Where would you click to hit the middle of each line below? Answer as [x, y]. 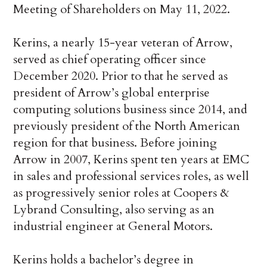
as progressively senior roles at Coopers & [122, 193]
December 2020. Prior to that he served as [121, 76]
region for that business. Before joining [115, 143]
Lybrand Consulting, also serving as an [114, 210]
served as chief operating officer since [110, 60]
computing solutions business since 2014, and [131, 110]
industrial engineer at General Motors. [113, 226]
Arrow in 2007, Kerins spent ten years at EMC [131, 160]
